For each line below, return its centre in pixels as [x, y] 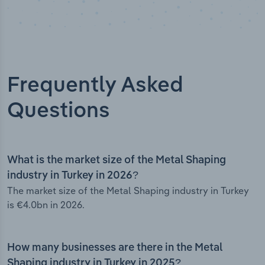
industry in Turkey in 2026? [73, 176]
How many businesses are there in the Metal [115, 248]
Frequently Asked [95, 86]
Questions [59, 112]
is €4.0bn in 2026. [46, 205]
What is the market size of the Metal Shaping [117, 161]
